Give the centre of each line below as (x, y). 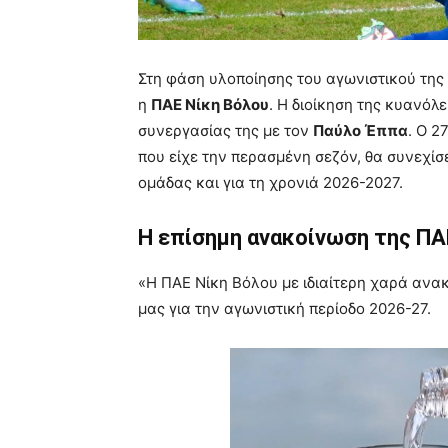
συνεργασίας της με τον (225, 130)
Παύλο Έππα (360, 130)
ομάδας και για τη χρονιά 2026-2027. (270, 182)
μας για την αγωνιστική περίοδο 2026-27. (284, 308)
